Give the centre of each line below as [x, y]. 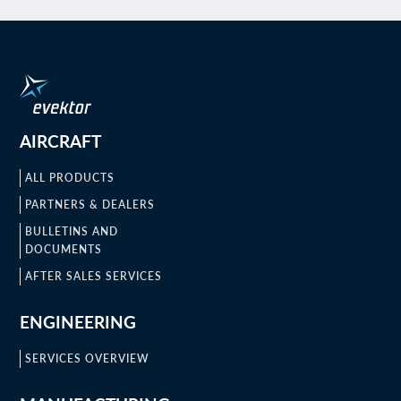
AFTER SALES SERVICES [94, 276]
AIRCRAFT [61, 141]
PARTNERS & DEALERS [90, 204]
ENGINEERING [78, 321]
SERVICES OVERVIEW [88, 358]
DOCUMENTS [64, 249]
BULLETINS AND [72, 231]
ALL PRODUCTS [70, 177]
